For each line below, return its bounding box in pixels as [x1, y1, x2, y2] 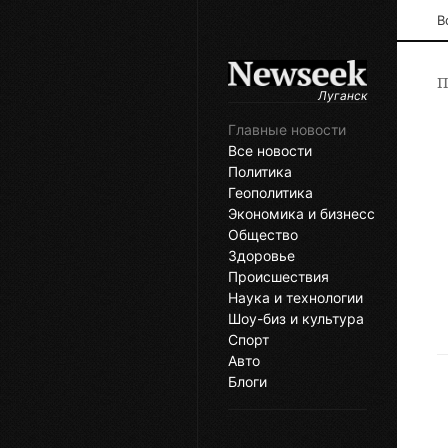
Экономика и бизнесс [228, 205, 375, 223]
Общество [228, 226, 298, 244]
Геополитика [228, 184, 313, 202]
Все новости [228, 142, 312, 160]
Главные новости [228, 121, 346, 139]
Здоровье [228, 247, 295, 265]
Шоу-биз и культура [228, 310, 364, 328]
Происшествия [228, 268, 329, 286]
